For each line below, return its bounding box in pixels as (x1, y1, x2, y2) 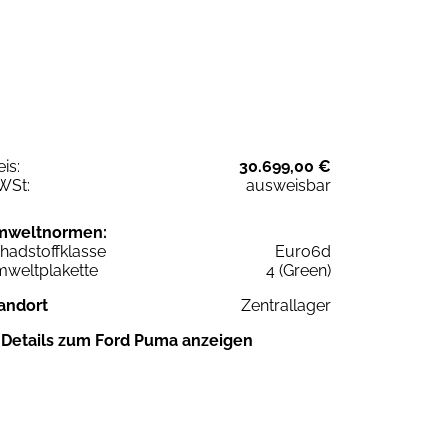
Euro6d (275, 241, 331, 261)
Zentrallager (241, 295, 331, 315)
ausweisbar (246, 175, 331, 195)
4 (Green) (266, 260, 331, 280)
